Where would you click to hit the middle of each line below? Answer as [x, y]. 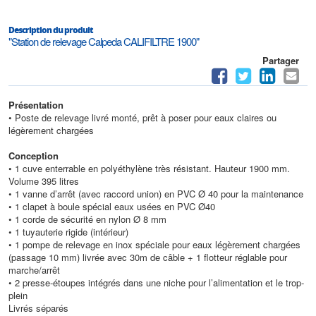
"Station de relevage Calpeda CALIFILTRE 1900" [104, 42]
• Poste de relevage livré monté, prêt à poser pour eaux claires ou [142, 117]
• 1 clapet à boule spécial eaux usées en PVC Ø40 [112, 206]
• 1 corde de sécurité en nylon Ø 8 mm [87, 219]
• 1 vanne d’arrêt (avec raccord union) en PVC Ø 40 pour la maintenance [156, 193]
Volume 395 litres [44, 181]
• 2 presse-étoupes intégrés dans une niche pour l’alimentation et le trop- [156, 282]
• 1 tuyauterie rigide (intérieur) [68, 231]
